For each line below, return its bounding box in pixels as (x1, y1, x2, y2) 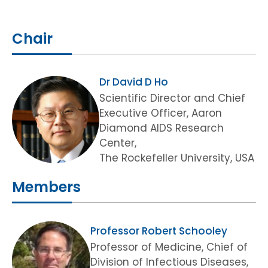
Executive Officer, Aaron (99, 106, 222, 121)
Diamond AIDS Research (99, 121, 224, 136)
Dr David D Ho (99, 75, 168, 90)
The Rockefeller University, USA (99, 151, 254, 166)
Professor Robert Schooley (90, 223, 227, 238)
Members (12, 177, 81, 197)
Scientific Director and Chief (99, 91, 245, 106)
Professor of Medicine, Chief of (90, 239, 248, 254)
